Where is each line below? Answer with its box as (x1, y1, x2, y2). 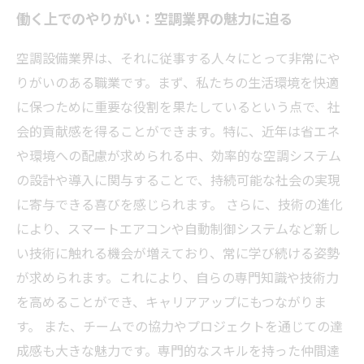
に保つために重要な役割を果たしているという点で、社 (16, 96, 340, 116)
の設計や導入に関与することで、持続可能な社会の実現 (16, 169, 340, 189)
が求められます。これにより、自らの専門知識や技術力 (16, 266, 339, 287)
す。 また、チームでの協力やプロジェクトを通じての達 (16, 315, 343, 336)
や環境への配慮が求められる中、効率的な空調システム (16, 145, 341, 165)
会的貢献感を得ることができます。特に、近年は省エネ (16, 120, 340, 141)
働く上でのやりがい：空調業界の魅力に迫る (16, 10, 292, 28)
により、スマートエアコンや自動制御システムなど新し (16, 218, 340, 238)
